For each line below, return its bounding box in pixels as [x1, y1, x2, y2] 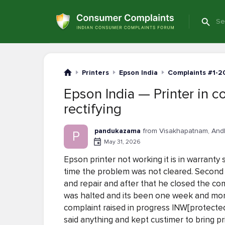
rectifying [64, 100, 122, 118]
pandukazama [94, 127, 141, 135]
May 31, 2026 [104, 138, 141, 146]
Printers [82, 68, 109, 77]
